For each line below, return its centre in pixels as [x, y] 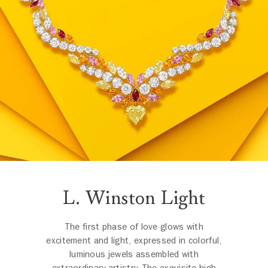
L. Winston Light [134, 197]
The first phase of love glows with [134, 226]
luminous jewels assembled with [134, 254]
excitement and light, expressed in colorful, [134, 240]
